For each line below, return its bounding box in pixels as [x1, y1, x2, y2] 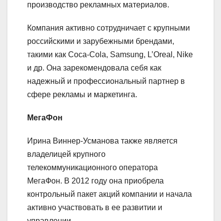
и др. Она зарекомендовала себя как [27, 63, 161, 72]
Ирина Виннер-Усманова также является [27, 136, 178, 145]
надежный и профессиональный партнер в [27, 76, 185, 85]
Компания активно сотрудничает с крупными [27, 23, 190, 32]
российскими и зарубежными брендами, [27, 37, 174, 45]
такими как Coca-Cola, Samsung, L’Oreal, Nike [27, 50, 193, 59]
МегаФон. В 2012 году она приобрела [27, 176, 164, 185]
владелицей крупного [27, 149, 106, 158]
